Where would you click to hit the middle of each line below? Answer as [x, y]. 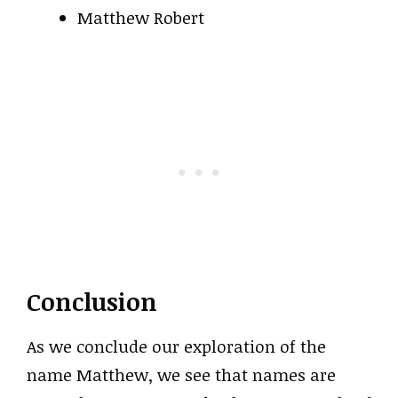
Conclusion [92, 301]
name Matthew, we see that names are [181, 374]
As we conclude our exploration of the [176, 346]
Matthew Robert [141, 18]
